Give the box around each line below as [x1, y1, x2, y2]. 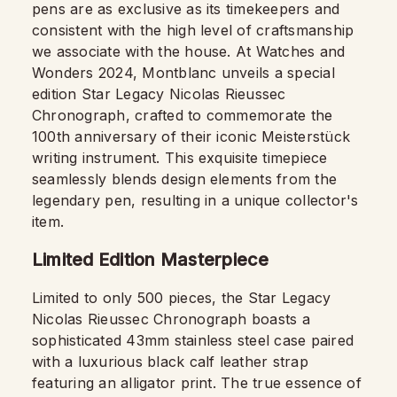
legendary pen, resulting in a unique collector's [32, 191, 359, 209]
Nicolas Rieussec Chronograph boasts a [32, 310, 310, 328]
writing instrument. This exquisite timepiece [32, 149, 328, 167]
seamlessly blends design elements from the [32, 170, 338, 188]
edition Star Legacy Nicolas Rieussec [32, 85, 286, 103]
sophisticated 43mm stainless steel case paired [32, 331, 354, 349]
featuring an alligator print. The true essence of [32, 374, 362, 392]
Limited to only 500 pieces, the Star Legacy [32, 289, 331, 307]
